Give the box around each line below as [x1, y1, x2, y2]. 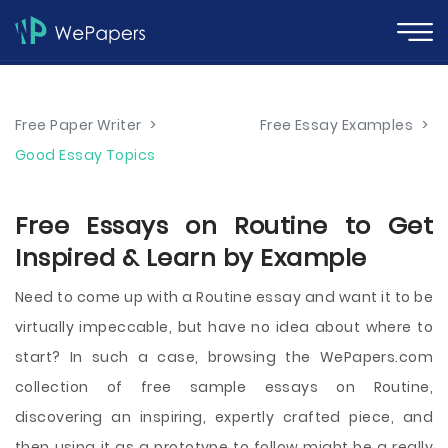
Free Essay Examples [259, 115, 414, 135]
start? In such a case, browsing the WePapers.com [15, 347, 433, 367]
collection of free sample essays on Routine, [15, 377, 433, 397]
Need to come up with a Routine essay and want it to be [15, 287, 433, 307]
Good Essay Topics [15, 145, 156, 165]
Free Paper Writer [15, 115, 142, 135]
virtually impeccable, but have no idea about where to [15, 317, 433, 337]
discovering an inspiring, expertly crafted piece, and [15, 407, 433, 427]
